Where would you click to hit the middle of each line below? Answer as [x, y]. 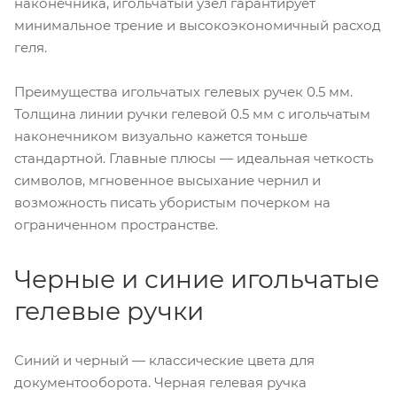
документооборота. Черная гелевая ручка [160, 382]
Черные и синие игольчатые [197, 279]
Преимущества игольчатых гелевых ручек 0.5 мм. [183, 91]
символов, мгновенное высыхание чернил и [167, 180]
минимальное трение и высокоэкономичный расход [198, 25]
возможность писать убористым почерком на [172, 202]
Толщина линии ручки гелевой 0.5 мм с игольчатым [192, 113]
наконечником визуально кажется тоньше [161, 136]
